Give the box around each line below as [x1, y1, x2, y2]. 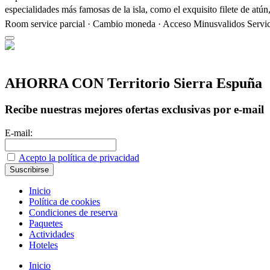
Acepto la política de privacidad [19, 152, 139, 163]
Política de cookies [29, 196, 100, 207]
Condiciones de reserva [29, 207, 118, 218]
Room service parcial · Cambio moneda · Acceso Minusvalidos [5, 18, 245, 29]
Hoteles [29, 240, 58, 251]
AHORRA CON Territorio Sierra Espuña [5, 75, 262, 91]
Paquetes [29, 218, 63, 229]
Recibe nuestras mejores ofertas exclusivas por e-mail [5, 103, 264, 116]
